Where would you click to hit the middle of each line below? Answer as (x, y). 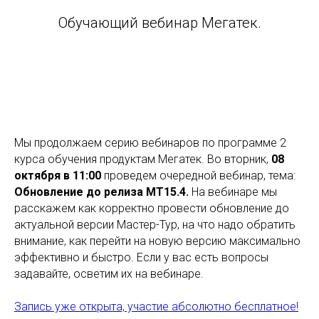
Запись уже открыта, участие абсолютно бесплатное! (156, 307)
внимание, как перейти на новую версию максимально (157, 241)
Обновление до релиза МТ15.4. (101, 192)
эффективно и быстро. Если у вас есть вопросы (141, 258)
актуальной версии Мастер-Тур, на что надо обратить (155, 225)
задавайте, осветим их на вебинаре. (109, 274)
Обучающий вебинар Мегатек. (159, 23)
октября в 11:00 (58, 176)
